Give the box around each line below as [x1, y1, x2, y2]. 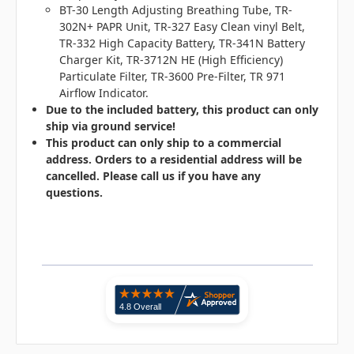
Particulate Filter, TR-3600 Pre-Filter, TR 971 [58, 69, 285, 85]
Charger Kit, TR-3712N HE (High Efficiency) [58, 52, 283, 68]
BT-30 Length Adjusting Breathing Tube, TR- [58, 2, 292, 18]
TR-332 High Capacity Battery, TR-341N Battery [58, 36, 305, 51]
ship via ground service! [46, 119, 179, 134]
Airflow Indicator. [58, 85, 149, 101]
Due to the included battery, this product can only [46, 102, 319, 118]
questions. [46, 185, 104, 201]
